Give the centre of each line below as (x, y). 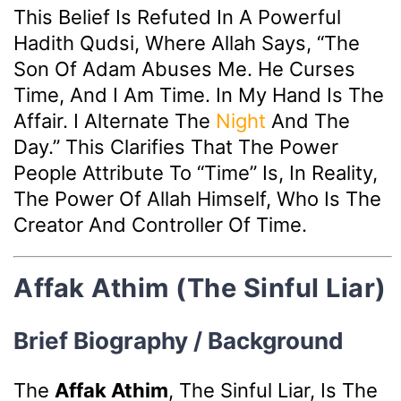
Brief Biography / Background (179, 341)
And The (308, 120)
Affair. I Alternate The (115, 120)
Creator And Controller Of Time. (160, 224)
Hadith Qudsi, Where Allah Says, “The (187, 43)
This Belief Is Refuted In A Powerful (177, 17)
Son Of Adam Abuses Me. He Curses (184, 68)
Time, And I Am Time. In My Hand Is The (199, 94)
